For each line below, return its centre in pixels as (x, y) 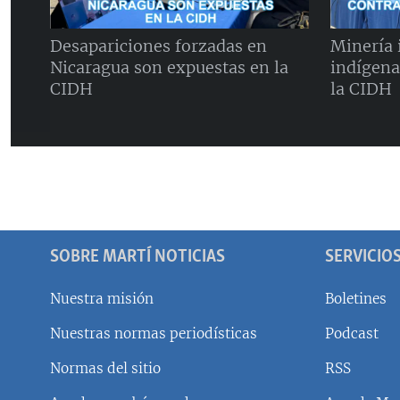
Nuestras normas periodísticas (154, 333)
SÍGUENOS (41, 356)
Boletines (356, 298)
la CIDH (361, 88)
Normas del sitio (105, 368)
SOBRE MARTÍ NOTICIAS (137, 257)
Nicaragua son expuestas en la (169, 67)
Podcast (352, 333)
